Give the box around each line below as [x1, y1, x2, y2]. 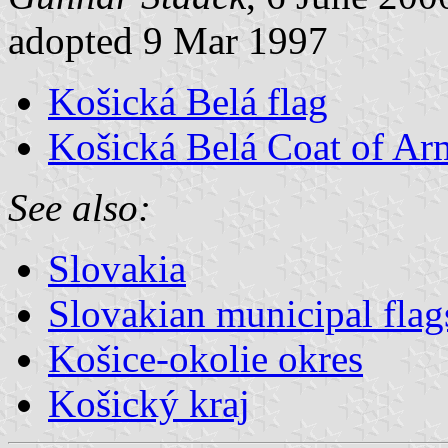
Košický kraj [48, 381, 250, 425]
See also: [8, 185, 151, 229]
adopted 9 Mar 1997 [8, 18, 328, 62]
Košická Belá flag [48, 79, 328, 123]
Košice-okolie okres [48, 336, 363, 380]
